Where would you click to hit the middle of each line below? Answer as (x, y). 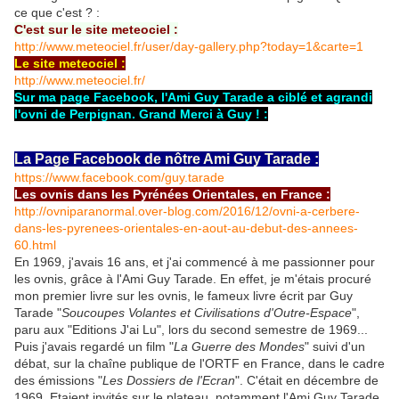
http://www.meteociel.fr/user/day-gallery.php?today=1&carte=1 (189, 47)
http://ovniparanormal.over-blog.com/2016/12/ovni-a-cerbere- (187, 212)
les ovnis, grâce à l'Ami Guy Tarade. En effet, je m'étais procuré (193, 279)
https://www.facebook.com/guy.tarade (119, 178)
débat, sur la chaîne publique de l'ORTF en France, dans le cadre (199, 364)
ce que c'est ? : (57, 13)
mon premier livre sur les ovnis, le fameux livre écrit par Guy (183, 296)
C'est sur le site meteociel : (96, 30)
